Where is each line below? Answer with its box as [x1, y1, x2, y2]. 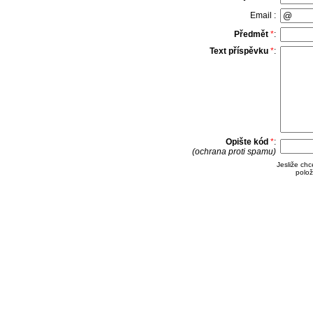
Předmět [233, 29, 268, 39]
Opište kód [225, 137, 268, 147]
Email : [249, 10, 276, 20]
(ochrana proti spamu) [191, 147, 276, 156]
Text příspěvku [209, 46, 268, 56]
